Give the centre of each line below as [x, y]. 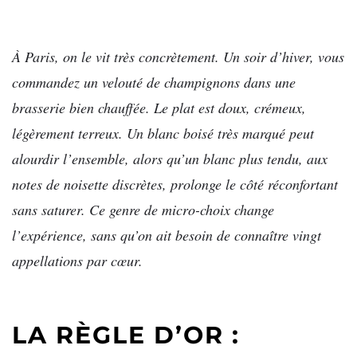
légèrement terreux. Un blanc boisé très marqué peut [163, 133]
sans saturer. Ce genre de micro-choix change [143, 209]
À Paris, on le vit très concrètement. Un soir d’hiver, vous [178, 56]
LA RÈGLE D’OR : [126, 335]
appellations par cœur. [77, 260]
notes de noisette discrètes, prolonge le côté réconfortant [175, 184]
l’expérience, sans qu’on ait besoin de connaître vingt [167, 235]
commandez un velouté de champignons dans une [154, 82]
